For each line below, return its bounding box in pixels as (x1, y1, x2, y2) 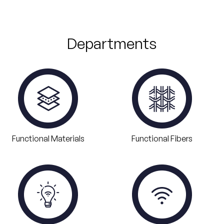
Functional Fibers (131, 133, 192, 143)
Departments (67, 34, 157, 52)
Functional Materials (11, 133, 84, 143)
